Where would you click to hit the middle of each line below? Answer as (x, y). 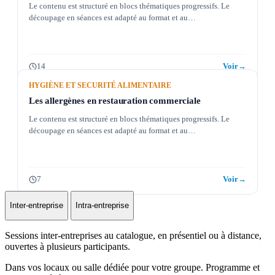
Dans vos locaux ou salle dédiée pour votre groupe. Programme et (132, 267)
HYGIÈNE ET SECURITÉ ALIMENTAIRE (100, 85)
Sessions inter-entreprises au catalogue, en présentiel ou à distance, (133, 235)
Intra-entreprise (102, 206)
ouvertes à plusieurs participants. (68, 246)
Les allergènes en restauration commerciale (115, 100)
